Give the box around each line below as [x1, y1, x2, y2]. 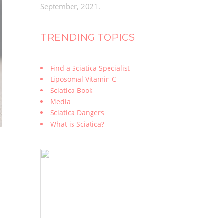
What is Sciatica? [50, 119, 104, 128]
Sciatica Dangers [50, 108, 104, 117]
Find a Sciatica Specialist [50, 63, 130, 73]
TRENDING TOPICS [40, 32, 135, 43]
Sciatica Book [50, 86, 92, 95]
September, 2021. [40, 1, 100, 11]
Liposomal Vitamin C [50, 74, 116, 84]
